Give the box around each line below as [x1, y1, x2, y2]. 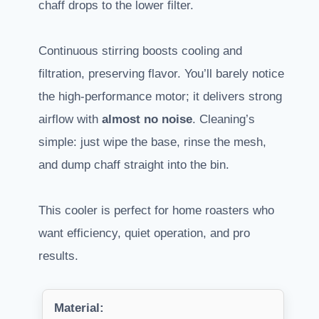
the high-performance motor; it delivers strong [38, 90, 282, 104]
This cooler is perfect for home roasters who [38, 204, 274, 218]
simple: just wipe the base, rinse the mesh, [38, 135, 266, 150]
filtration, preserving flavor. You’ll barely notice [38, 67, 284, 81]
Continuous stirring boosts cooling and [38, 44, 242, 58]
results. [38, 249, 78, 263]
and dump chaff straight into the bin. [38, 158, 229, 172]
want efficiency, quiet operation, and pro [38, 226, 250, 241]
